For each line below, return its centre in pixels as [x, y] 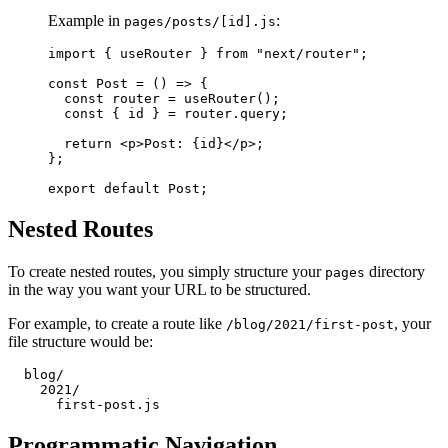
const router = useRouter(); [164, 99]
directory [395, 272]
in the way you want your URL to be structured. [159, 290]
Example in [86, 21]
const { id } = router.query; [168, 114]
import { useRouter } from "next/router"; [208, 54]
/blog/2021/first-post [310, 325]
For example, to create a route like [117, 324]
